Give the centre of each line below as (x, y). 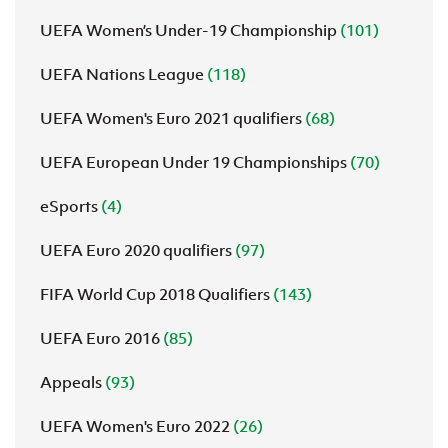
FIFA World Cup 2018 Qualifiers (156, 294)
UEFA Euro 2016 (101, 338)
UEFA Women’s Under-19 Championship (190, 30)
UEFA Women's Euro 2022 (136, 426)
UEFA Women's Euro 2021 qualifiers (172, 118)
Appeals (72, 382)
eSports (70, 206)
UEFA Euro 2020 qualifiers (137, 250)
